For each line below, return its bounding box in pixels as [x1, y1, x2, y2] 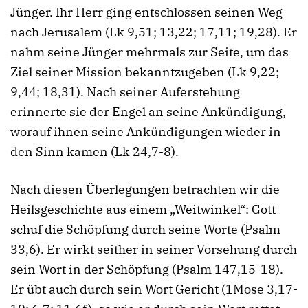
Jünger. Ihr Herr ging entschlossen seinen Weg [10, 3, 283, 20]
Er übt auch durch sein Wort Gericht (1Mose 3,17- [10, 281, 298, 298]
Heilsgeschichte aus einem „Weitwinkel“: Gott [10, 201, 276, 218]
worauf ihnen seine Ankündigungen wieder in [10, 123, 281, 140]
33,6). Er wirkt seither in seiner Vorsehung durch [10, 241, 297, 258]
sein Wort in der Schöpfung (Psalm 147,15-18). [10, 261, 283, 278]
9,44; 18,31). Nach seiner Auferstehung [10, 83, 240, 100]
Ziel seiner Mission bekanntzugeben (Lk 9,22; [10, 63, 279, 80]
